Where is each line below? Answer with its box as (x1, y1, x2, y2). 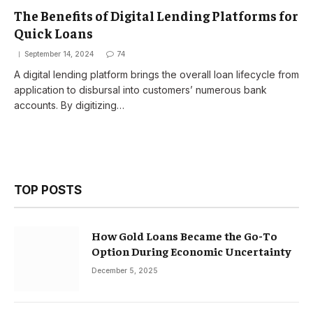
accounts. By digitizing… (14, 99, 124, 111)
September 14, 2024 (24, 49, 94, 58)
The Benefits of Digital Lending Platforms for (14, 6, 298, 24)
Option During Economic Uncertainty (92, 243, 291, 258)
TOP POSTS (14, 182, 82, 197)
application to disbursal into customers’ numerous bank (14, 83, 267, 96)
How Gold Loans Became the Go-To (92, 228, 277, 242)
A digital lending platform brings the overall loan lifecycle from (14, 68, 299, 80)
